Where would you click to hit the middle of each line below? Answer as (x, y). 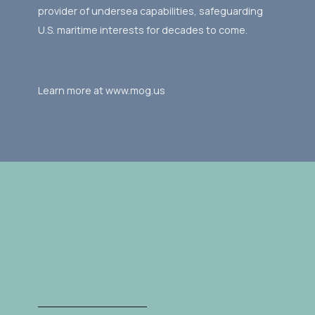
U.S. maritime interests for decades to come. (142, 30)
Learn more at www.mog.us (101, 90)
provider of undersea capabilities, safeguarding (150, 11)
